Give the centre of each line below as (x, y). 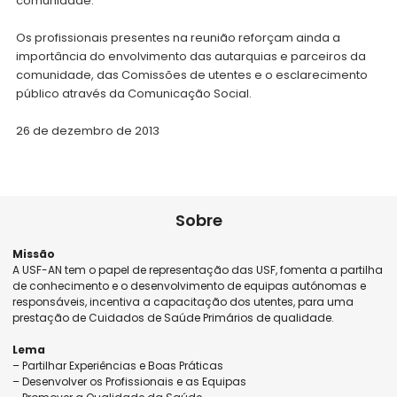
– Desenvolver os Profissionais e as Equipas (130, 382)
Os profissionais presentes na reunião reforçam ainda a (178, 38)
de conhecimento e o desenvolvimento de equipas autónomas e (190, 286)
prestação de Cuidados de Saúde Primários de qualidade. (174, 318)
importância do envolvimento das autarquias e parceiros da (191, 57)
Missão (34, 254)
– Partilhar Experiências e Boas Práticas (118, 366)
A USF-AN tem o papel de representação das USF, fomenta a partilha (198, 270)
